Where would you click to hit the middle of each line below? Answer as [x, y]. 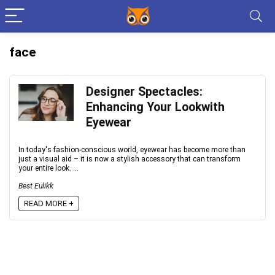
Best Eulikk [36, 186]
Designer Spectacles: [144, 92]
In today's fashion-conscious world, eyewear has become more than [132, 150]
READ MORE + [49, 203]
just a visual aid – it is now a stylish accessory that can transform [130, 159]
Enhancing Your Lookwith [155, 107]
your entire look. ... [48, 168]
